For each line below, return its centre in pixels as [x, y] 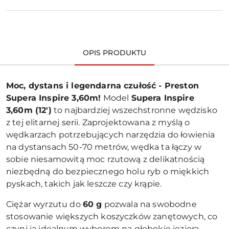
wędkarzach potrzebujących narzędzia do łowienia [111, 134]
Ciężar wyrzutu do [44, 204]
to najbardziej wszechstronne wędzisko [134, 110]
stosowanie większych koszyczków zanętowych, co [112, 216]
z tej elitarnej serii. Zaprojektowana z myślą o [98, 122]
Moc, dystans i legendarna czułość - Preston [102, 85]
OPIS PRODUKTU [114, 52]
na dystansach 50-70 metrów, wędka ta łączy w [104, 147]
